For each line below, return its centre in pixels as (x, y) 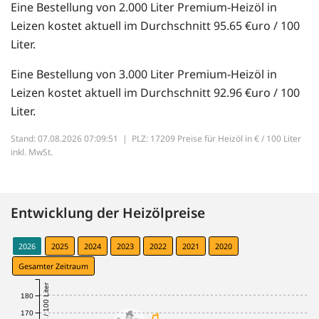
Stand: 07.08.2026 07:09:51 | (71, 139)
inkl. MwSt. (32, 152)
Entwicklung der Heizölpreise (108, 213)
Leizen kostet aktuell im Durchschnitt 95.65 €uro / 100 (155, 26)
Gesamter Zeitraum (53, 266)
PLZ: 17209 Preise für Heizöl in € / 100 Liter (216, 139)
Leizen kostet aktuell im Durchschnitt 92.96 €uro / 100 (155, 93)
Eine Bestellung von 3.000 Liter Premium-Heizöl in (144, 74)
